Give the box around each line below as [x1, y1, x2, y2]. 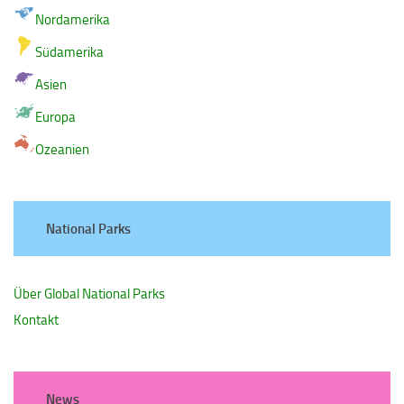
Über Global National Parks [14, 286, 165, 303]
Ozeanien [35, 141, 89, 158]
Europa [35, 108, 76, 125]
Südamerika [35, 43, 104, 60]
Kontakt [14, 312, 59, 329]
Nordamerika [35, 11, 110, 28]
